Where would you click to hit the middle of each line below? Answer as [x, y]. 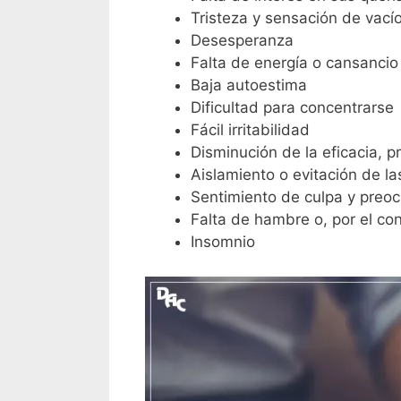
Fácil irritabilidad [250, 130]
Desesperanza [242, 41]
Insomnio [223, 242]
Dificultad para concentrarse [292, 108]
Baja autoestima [249, 85]
